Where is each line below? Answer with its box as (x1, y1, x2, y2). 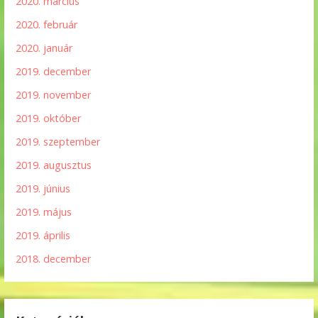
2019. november (16, 88, 92, 102)
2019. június (16, 182, 71, 196)
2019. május (16, 205, 72, 219)
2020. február (16, 18, 78, 32)
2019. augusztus (16, 158, 92, 172)
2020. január (16, 41, 73, 55)
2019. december (16, 65, 92, 79)
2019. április (16, 229, 71, 243)
